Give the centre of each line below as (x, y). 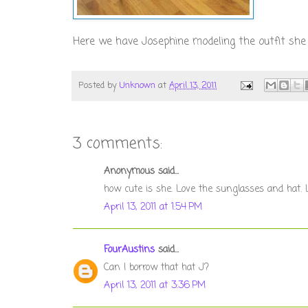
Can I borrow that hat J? (156, 268)
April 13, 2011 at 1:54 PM (153, 208)
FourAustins (129, 250)
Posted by (99, 85)
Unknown (137, 85)
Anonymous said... (141, 172)
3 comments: (118, 144)
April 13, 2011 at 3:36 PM (155, 286)
